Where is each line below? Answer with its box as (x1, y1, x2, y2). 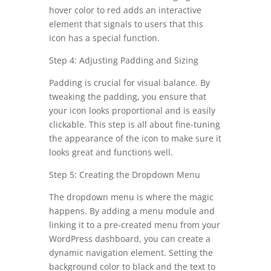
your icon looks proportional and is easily (48, 105, 215, 117)
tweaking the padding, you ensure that (48, 91, 206, 103)
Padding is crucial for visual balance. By (48, 77, 210, 89)
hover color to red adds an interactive (48, 4, 201, 16)
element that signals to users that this (48, 18, 203, 30)
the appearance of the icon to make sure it (48, 132, 221, 145)
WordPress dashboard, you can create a (48, 233, 211, 245)
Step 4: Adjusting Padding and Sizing (48, 54, 198, 67)
